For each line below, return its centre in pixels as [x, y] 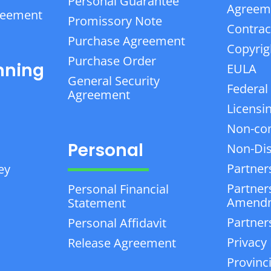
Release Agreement [122, 243]
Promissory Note [115, 21]
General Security [113, 80]
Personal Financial [118, 189]
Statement [96, 203]
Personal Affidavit [117, 223]
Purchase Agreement [126, 41]
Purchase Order [112, 60]
